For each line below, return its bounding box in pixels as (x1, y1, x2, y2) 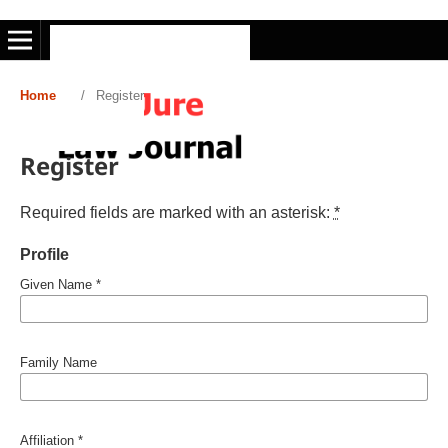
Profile (19, 245, 69, 263)
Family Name (19, 354, 97, 370)
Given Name (19, 276, 96, 292)
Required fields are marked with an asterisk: (19, 203, 334, 221)
